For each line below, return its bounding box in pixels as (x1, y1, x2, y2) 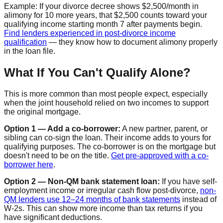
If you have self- (160, 177, 217, 186)
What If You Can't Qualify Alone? (4, 66, 191, 80)
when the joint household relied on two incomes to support (4, 99, 209, 107)
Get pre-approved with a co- (111, 151, 209, 160)
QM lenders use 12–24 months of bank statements (4, 195, 180, 204)
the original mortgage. (4, 108, 81, 116)
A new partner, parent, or (120, 124, 208, 133)
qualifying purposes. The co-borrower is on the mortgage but (4, 142, 216, 151)
